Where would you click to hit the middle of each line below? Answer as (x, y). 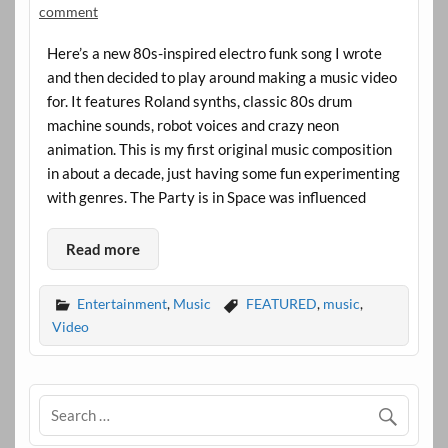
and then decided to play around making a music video (221, 77)
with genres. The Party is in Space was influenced (206, 197)
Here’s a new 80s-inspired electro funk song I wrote (214, 53)
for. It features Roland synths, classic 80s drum (199, 101)
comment (68, 12)
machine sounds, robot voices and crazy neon (192, 125)
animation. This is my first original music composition (219, 149)
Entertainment (121, 303)
